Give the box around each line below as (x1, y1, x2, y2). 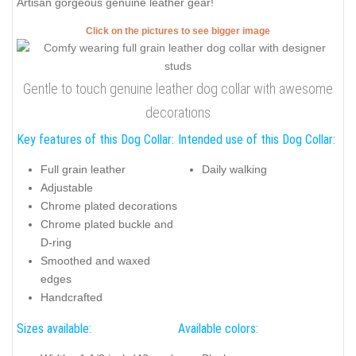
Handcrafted (41, 291, 103, 304)
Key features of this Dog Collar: (17, 131, 174, 147)
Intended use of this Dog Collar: (178, 131, 335, 147)
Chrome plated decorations (41, 199, 177, 213)
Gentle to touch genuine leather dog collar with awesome (23, 79, 333, 97)
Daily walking (202, 163, 267, 176)
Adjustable (41, 181, 93, 195)
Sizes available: (17, 320, 91, 336)
